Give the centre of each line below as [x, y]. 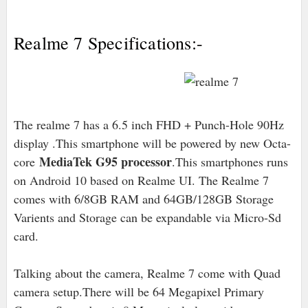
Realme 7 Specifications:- [108, 43]
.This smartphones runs [230, 162]
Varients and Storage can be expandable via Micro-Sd [147, 218]
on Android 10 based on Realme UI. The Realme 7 [141, 180]
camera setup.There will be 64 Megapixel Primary [139, 292]
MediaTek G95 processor [105, 162]
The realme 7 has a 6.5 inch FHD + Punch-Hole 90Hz [148, 125]
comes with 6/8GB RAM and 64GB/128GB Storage [143, 199]
